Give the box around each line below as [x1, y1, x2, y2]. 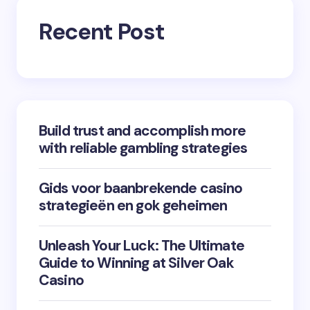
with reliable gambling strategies [39, 138, 248, 158]
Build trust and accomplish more [39, 120, 246, 140]
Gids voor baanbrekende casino [39, 178, 243, 198]
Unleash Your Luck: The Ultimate [39, 235, 244, 255]
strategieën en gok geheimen [39, 195, 228, 215]
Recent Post [39, 16, 165, 46]
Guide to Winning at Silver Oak [39, 253, 234, 273]
